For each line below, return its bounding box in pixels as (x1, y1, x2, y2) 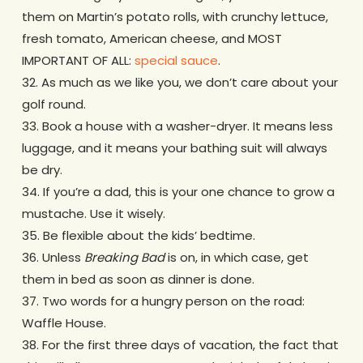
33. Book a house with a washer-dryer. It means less (21, 117, 333, 135)
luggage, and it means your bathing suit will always (21, 139, 327, 156)
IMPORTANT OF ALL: (21, 51, 135, 69)
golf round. (21, 95, 86, 113)
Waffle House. (21, 314, 106, 331)
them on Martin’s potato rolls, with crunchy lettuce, (21, 7, 328, 25)
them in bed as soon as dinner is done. (21, 270, 254, 288)
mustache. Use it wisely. (21, 204, 165, 222)
